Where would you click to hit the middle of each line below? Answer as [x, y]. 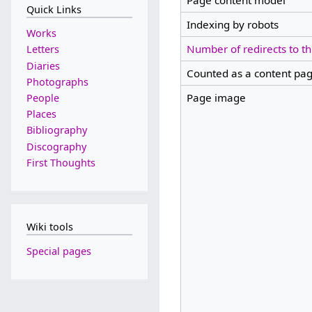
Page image [216, 98]
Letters [42, 49]
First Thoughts [61, 162]
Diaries [43, 65]
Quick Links [54, 9]
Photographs [57, 81]
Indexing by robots [232, 25]
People [42, 98]
